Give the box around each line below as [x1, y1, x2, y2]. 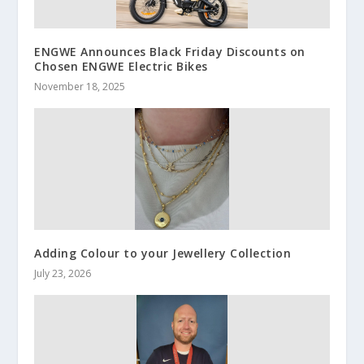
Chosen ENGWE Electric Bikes [34, 58, 208, 74]
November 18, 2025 [34, 79, 126, 93]
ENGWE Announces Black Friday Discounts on [34, 43, 305, 59]
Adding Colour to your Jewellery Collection [34, 245, 292, 261]
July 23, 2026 [34, 266, 92, 280]
